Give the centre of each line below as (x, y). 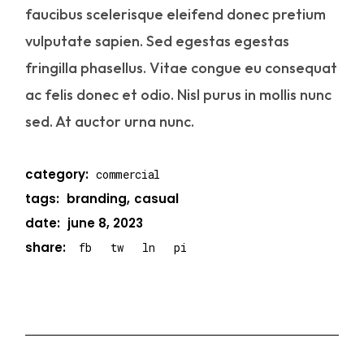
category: (57, 175)
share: (46, 248)
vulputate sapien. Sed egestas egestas (158, 41)
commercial (128, 175)
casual (157, 199)
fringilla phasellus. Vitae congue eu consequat (182, 68)
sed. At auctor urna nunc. (110, 122)
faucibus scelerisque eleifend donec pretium (176, 15)
